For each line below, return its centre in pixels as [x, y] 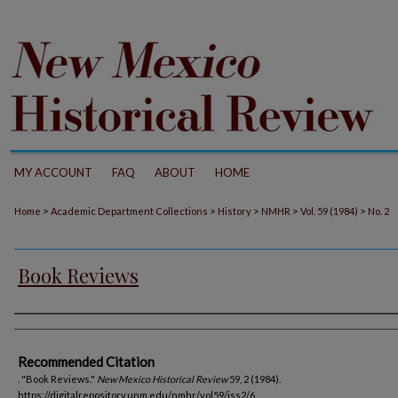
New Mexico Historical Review [162, 379]
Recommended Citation [86, 362]
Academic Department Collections [129, 211]
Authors [46, 329]
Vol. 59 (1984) [329, 211]
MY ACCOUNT [53, 172]
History [235, 211]
